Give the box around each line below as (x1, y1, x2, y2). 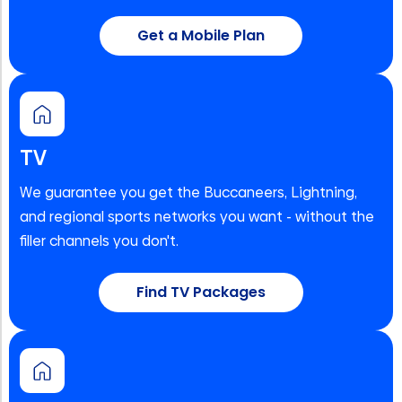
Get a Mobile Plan (137, 25, 265, 47)
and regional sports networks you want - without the (20, 206, 374, 228)
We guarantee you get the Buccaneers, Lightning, (20, 182, 357, 204)
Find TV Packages (136, 282, 266, 303)
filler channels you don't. (20, 231, 179, 252)
